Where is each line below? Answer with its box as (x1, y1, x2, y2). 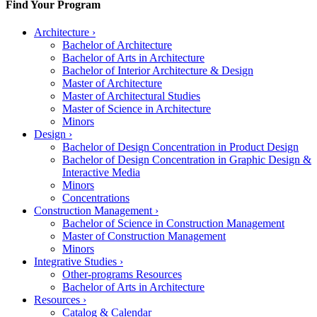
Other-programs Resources (62, 268, 182, 281)
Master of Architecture (62, 77, 162, 90)
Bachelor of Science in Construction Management (62, 217, 284, 230)
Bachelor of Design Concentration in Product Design (62, 141, 299, 154)
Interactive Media (62, 166, 140, 179)
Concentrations (62, 192, 129, 204)
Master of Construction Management (62, 230, 226, 243)
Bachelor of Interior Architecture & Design (62, 64, 253, 77)
